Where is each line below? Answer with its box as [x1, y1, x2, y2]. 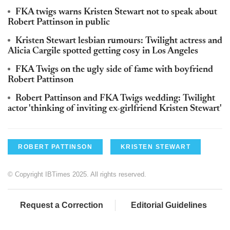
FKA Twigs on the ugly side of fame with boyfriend [15, 65, 213, 75]
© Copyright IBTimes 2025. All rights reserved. [8, 170, 146, 179]
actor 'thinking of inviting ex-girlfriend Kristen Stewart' [8, 104, 222, 114]
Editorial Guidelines [131, 201, 207, 210]
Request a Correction [20, 201, 103, 210]
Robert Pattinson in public [8, 18, 110, 28]
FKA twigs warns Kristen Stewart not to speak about [15, 8, 217, 17]
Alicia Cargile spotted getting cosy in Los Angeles [8, 47, 198, 56]
